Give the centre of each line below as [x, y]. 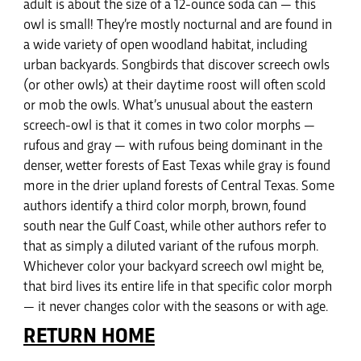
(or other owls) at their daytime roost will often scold [174, 86]
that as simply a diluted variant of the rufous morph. [171, 247]
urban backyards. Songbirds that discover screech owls [176, 66]
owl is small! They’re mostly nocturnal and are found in [178, 25]
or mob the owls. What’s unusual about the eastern [168, 106]
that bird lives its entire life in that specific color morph [178, 287]
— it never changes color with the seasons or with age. [176, 307]
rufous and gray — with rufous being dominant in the [173, 146]
